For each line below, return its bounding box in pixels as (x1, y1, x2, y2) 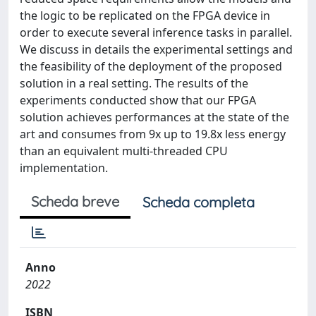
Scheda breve (31, 193, 119, 210)
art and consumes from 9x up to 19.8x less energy (20, 126, 286, 142)
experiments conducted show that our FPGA (20, 92, 256, 108)
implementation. (20, 160, 108, 176)
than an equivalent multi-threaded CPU (20, 143, 228, 159)
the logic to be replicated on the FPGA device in (20, 8, 270, 23)
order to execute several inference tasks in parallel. (20, 25, 292, 40)
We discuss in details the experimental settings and (20, 42, 293, 57)
